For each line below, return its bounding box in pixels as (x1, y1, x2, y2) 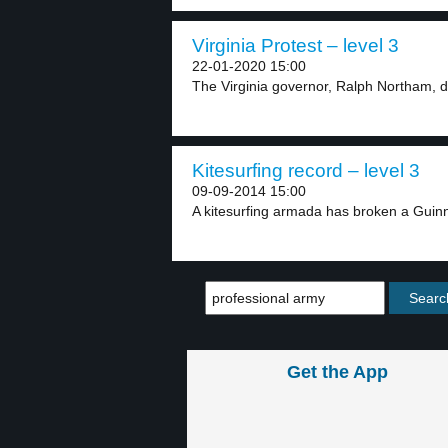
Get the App (286, 362, 388, 382)
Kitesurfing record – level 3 (192, 160, 420, 181)
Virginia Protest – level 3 (192, 35, 399, 56)
